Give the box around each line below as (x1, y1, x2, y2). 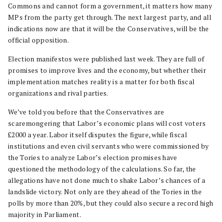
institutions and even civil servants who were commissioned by (8, 142, 209, 151)
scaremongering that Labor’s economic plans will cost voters (8, 119, 206, 128)
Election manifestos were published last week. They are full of (8, 55, 205, 63)
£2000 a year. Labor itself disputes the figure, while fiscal (8, 130, 187, 139)
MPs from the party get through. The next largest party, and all (8, 13, 211, 22)
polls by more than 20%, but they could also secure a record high (8, 199, 214, 208)
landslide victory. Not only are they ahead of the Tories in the (8, 187, 202, 196)
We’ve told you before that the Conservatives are (8, 108, 165, 116)
